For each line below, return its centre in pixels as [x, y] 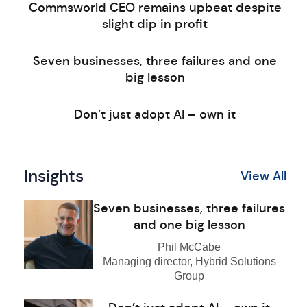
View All [263, 176]
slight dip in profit [155, 24]
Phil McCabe [189, 247]
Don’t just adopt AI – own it [155, 114]
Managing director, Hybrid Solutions [189, 261]
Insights [53, 176]
